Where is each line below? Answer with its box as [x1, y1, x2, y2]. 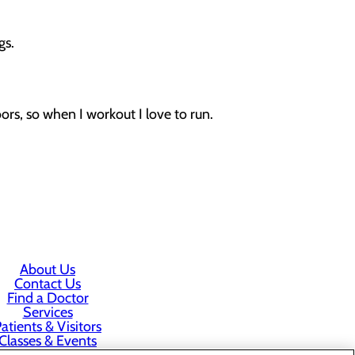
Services [22, 303, 73, 321]
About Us [20, 261, 75, 278]
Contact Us [14, 275, 81, 292]
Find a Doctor [6, 289, 89, 307]
